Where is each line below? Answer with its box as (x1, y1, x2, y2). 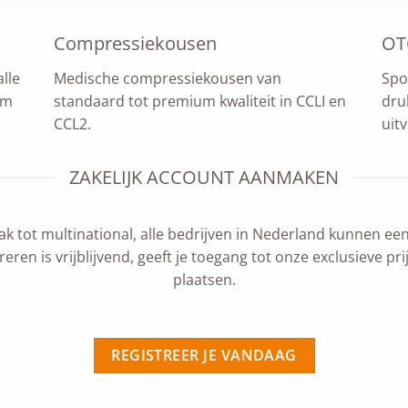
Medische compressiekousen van (54, 68, 281, 88)
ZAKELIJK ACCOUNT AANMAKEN (69, 165, 339, 189)
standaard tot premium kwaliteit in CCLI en (54, 91, 346, 111)
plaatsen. (172, 270, 236, 290)
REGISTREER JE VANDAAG (111, 344, 297, 365)
